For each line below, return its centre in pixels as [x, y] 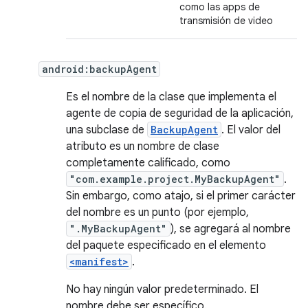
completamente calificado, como [148, 163]
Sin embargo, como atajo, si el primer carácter [181, 196]
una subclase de [107, 130]
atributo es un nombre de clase [143, 146]
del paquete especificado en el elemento [166, 245]
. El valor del [251, 130]
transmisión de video [226, 21]
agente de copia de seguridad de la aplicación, [180, 113]
